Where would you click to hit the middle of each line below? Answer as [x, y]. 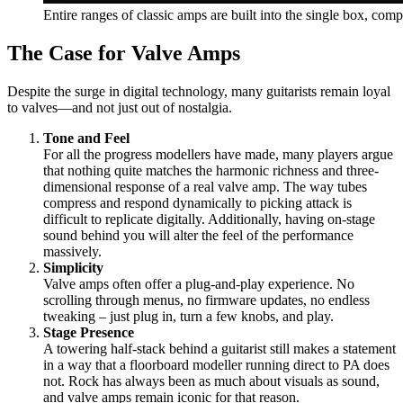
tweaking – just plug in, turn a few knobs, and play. [188, 317]
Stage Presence [89, 333]
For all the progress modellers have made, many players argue [218, 155]
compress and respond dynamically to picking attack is [197, 203]
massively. [72, 252]
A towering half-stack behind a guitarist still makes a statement [219, 349]
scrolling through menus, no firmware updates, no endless [206, 300]
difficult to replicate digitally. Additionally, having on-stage [209, 219]
